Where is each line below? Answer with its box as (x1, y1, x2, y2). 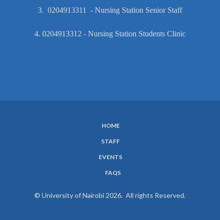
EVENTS (99, 153, 122, 161)
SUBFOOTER (7, 127, 82, 143)
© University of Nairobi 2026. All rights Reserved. (34, 191, 186, 199)
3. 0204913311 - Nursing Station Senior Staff (38, 5, 182, 14)
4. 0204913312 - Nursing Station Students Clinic (34, 29, 186, 38)
